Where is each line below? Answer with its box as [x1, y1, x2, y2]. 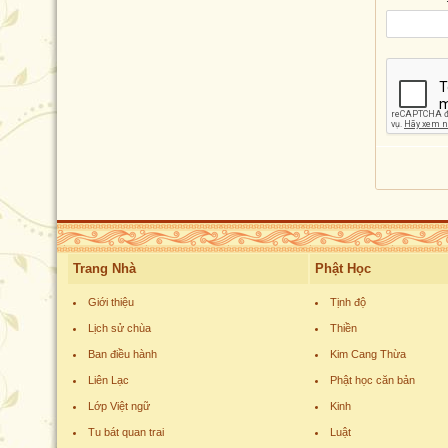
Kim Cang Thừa [330, 348, 406, 360]
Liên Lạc [88, 374, 129, 386]
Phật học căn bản [330, 374, 415, 386]
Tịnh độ [330, 296, 366, 308]
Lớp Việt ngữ [88, 400, 150, 412]
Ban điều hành [88, 348, 157, 360]
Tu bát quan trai [88, 426, 164, 438]
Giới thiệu [88, 296, 134, 308]
